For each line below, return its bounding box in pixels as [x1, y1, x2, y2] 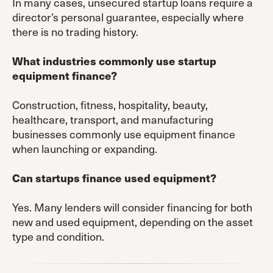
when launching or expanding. [12, 140, 157, 157]
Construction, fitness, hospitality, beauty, [12, 96, 208, 113]
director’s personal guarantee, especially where [12, 8, 244, 25]
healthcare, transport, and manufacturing [12, 110, 213, 127]
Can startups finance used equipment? [12, 169, 216, 185]
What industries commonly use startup [12, 52, 216, 68]
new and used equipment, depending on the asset [12, 213, 253, 230]
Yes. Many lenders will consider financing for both [12, 198, 252, 215]
